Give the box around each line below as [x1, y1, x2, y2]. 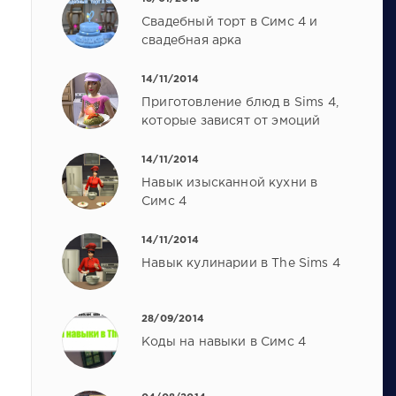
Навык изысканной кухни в [141, 177, 318, 188]
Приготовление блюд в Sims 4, [141, 96, 339, 108]
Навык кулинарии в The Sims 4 [141, 257, 340, 269]
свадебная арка [141, 35, 242, 47]
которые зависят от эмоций [141, 115, 321, 126]
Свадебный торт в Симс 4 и [141, 17, 318, 28]
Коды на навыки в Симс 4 [141, 336, 307, 347]
